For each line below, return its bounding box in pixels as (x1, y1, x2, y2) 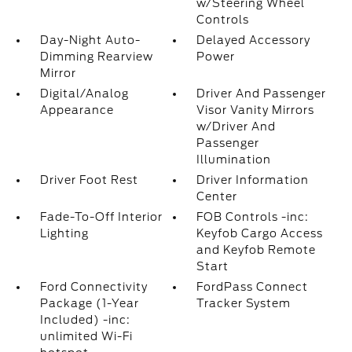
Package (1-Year (39, 297, 139, 310)
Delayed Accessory (196, 34, 311, 46)
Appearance (39, 104, 114, 116)
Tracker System (196, 297, 291, 310)
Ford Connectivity (39, 280, 148, 293)
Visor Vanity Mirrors (196, 104, 315, 116)
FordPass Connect (196, 280, 309, 293)
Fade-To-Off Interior (39, 211, 163, 223)
